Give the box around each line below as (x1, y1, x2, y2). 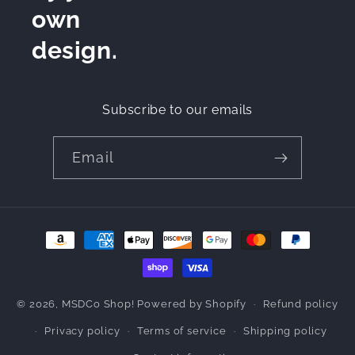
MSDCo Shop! (61, 298, 135, 311)
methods (31, 246, 92, 263)
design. (32, 36, 118, 65)
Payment (31, 223, 92, 240)
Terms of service (136, 324, 227, 337)
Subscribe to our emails (102, 102, 253, 118)
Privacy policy (44, 324, 120, 337)
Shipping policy (242, 324, 327, 337)
